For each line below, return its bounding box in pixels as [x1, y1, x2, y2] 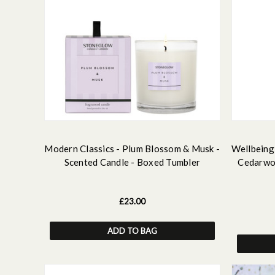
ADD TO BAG [107, 225, 157, 236]
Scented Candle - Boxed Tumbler [64, 156, 200, 168]
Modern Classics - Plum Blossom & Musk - [44, 142, 220, 154]
